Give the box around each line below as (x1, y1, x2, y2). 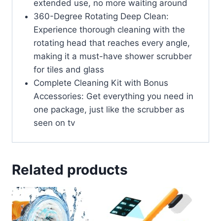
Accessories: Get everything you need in (33, 91, 193, 101)
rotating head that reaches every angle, (33, 37, 190, 48)
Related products (12, 161, 128, 179)
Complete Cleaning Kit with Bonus (33, 77, 168, 88)
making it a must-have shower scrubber (33, 51, 192, 61)
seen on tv (33, 117, 75, 128)
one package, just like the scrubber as (33, 104, 184, 114)
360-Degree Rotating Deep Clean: (33, 11, 169, 21)
